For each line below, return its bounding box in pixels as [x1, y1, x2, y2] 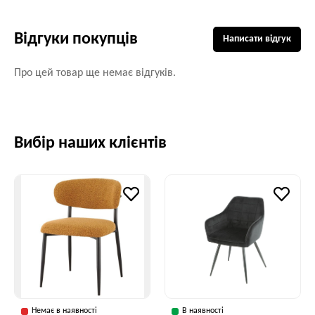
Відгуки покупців [14, 30, 138, 48]
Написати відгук [223, 34, 291, 44]
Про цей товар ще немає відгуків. [14, 67, 176, 79]
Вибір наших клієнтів [14, 135, 167, 152]
